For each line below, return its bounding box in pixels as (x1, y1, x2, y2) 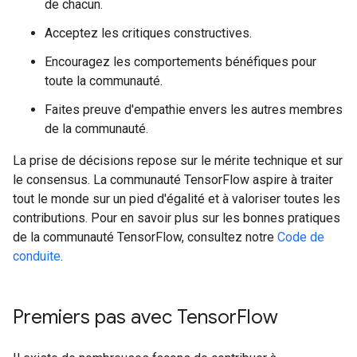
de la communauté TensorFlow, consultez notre (13, 229, 277, 245)
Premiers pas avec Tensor (13, 305, 237, 329)
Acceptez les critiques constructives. (45, 25, 252, 41)
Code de (277, 229, 324, 245)
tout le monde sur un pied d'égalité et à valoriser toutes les (13, 191, 340, 206)
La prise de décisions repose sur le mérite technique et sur (13, 153, 343, 168)
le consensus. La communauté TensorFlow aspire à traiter (13, 172, 333, 187)
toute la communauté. (45, 73, 163, 88)
